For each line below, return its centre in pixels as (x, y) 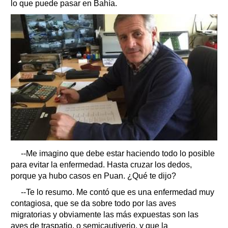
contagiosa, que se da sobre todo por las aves (93, 203)
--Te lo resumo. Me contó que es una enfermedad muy (118, 192)
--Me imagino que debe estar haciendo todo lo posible (118, 153)
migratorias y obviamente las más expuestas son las (105, 214)
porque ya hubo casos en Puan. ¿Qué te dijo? (93, 176)
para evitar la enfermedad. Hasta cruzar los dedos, (101, 164)
